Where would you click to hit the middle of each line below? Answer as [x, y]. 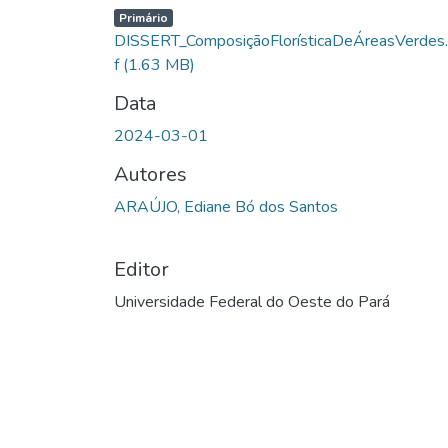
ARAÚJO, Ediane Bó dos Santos [226, 206]
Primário [143, 17]
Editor [141, 269]
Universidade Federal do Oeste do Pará [252, 301]
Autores [150, 174]
